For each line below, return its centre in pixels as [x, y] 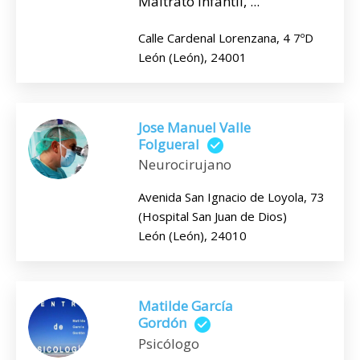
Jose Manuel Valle [194, 127]
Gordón [162, 323]
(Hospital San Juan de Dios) [213, 217]
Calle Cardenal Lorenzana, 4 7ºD [226, 37]
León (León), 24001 [192, 57]
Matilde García [186, 306]
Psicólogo [169, 343]
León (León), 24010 [192, 236]
